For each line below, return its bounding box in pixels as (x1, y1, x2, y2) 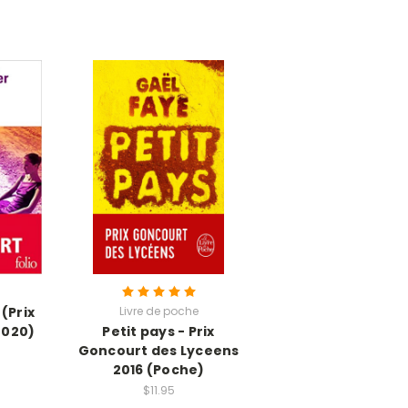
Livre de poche (118, 302, 199, 319)
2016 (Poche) (112, 360, 205, 379)
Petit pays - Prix (102, 321, 215, 341)
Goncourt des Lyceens (77, 341, 240, 360)
